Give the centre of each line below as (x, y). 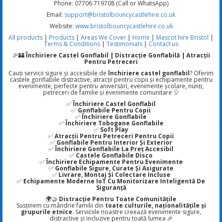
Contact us (163, 44)
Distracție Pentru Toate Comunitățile (118, 199)
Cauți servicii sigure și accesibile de (58, 73)
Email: (55, 14)
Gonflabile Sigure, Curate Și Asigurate (114, 168)
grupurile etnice (47, 212)
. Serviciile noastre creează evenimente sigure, (137, 212)
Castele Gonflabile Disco (114, 155)
